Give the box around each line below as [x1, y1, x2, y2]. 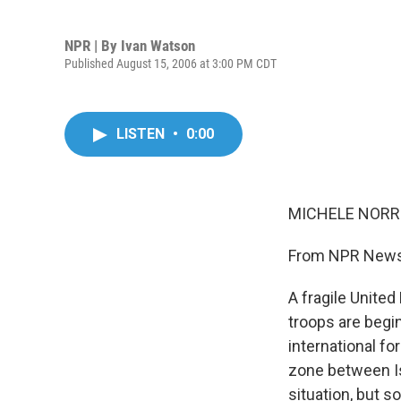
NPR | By [64, 36, 121, 55]
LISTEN [116, 125, 168, 142]
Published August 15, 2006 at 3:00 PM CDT [64, 55, 277, 71]
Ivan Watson [121, 36, 195, 55]
